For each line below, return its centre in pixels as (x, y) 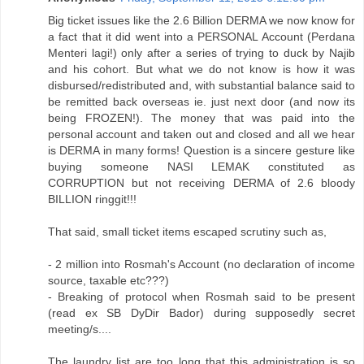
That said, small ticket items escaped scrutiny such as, (187, 231)
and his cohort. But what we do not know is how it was (201, 69)
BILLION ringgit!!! (92, 199)
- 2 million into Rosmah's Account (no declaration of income (201, 264)
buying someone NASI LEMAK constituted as (201, 166)
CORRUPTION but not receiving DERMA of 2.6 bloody (201, 182)
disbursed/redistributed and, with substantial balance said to (201, 85)
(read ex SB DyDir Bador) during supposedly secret (201, 312)
